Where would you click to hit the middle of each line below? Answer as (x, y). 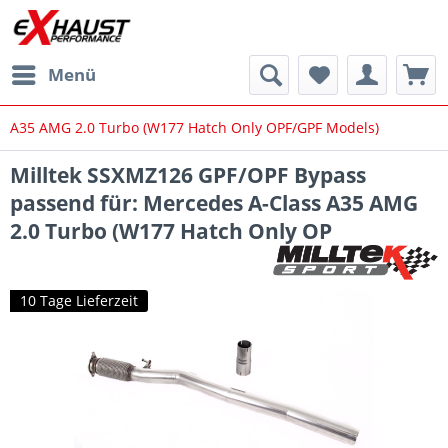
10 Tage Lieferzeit (79, 300)
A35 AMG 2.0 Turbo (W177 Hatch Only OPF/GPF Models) (194, 127)
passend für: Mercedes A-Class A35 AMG (214, 203)
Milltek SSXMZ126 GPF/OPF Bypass (188, 175)
